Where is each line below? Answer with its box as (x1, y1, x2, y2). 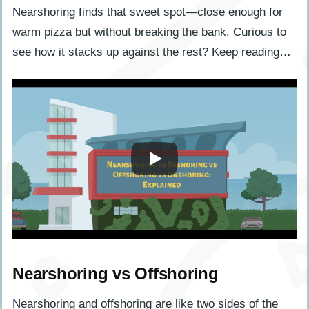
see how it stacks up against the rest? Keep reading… (12, 45, 291, 59)
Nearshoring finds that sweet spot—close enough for (12, 5, 283, 19)
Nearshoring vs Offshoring (12, 263, 219, 283)
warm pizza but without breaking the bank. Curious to (12, 25, 286, 39)
